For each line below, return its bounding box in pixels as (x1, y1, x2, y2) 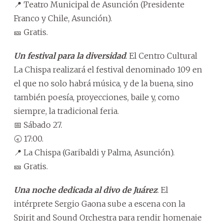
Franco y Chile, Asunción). (14, 13, 112, 24)
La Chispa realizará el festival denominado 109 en (14, 65, 202, 75)
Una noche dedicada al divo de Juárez (14, 185, 157, 195)
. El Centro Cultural (126, 51, 197, 61)
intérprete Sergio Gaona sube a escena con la (14, 199, 185, 209)
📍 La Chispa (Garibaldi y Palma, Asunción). (14, 147, 175, 158)
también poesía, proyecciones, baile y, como (14, 92, 180, 103)
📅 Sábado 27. (14, 120, 62, 130)
